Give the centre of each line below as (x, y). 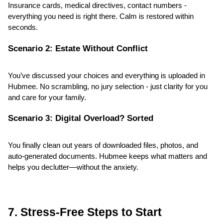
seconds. (23, 28)
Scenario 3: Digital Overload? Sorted (81, 118)
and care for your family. (47, 97)
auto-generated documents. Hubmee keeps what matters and (108, 157)
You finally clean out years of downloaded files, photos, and (103, 146)
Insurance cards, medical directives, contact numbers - (97, 6)
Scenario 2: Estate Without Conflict (78, 48)
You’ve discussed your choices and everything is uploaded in (107, 75)
